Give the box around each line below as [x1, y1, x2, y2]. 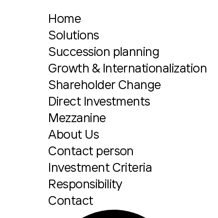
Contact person [48, 145, 134, 158]
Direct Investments [48, 95, 150, 109]
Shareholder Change [48, 79, 161, 92]
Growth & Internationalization [48, 62, 207, 75]
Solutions [48, 29, 99, 42]
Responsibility [48, 178, 122, 191]
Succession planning [48, 46, 160, 59]
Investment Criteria [48, 162, 152, 175]
